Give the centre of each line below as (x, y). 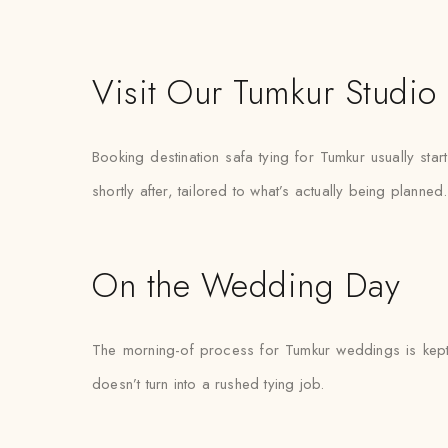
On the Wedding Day (246, 285)
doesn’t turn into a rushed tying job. (208, 384)
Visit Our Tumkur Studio (264, 92)
